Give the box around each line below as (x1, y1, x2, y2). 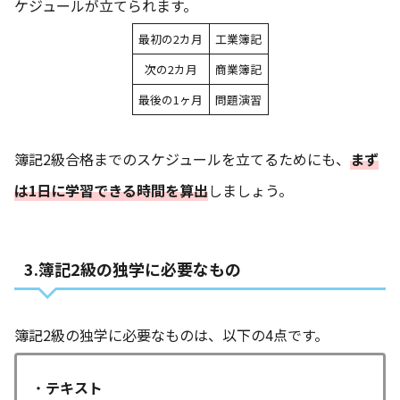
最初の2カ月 (138, 29, 203, 47)
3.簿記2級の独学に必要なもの (23, 256, 241, 280)
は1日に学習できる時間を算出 (14, 179, 208, 201)
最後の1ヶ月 (138, 90, 203, 108)
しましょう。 (208, 179, 293, 201)
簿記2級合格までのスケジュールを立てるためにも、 (14, 147, 350, 170)
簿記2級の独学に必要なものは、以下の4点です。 (14, 323, 329, 346)
